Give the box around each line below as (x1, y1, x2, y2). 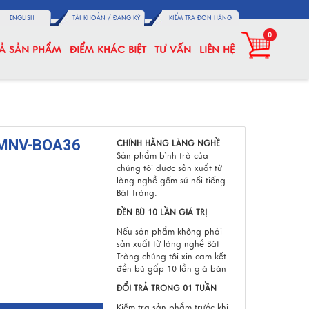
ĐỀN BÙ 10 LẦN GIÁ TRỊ (116, 207, 207, 218)
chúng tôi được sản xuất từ (116, 163, 222, 174)
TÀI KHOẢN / (72, 14, 113, 22)
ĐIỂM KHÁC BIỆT (70, 43, 146, 56)
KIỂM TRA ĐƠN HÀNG (168, 14, 232, 22)
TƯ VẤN (154, 43, 191, 56)
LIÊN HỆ (199, 43, 235, 56)
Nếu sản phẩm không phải (116, 226, 222, 237)
